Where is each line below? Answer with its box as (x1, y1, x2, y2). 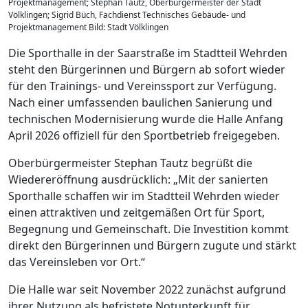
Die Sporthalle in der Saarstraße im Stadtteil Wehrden (8, 45, 287, 60)
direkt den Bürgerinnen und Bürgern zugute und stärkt (8, 237, 296, 253)
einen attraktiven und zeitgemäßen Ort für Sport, (8, 204, 265, 220)
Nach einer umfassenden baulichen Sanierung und (8, 94, 272, 110)
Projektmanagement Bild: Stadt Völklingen (8, 21, 168, 33)
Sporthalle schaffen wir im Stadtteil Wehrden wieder (8, 188, 280, 203)
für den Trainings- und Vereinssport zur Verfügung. (8, 78, 276, 93)
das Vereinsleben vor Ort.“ (8, 254, 145, 269)
